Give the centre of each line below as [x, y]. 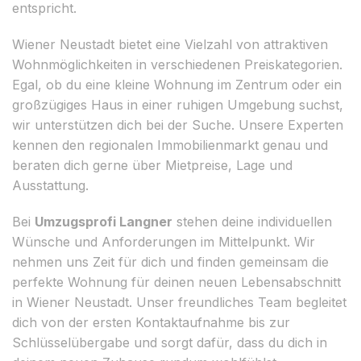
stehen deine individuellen [252, 221]
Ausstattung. [50, 185]
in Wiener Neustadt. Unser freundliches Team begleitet [179, 302]
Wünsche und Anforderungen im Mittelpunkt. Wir [164, 241]
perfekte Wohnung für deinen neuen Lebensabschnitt [176, 282]
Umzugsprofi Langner [104, 221]
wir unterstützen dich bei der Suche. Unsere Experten [178, 124]
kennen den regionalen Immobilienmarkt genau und [170, 145]
